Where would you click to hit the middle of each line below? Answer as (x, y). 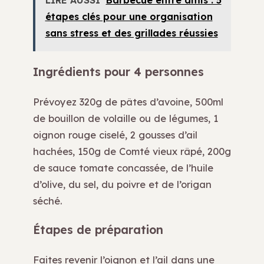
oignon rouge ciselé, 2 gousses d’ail (115, 135)
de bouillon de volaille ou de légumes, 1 (126, 118)
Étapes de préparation (98, 230)
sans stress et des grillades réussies (131, 33)
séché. (47, 201)
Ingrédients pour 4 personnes (118, 72)
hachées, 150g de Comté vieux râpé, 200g (132, 151)
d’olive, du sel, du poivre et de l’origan (122, 184)
